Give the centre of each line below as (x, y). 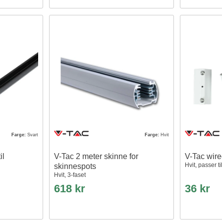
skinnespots (75, 166)
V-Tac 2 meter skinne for (96, 156)
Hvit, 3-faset (70, 175)
